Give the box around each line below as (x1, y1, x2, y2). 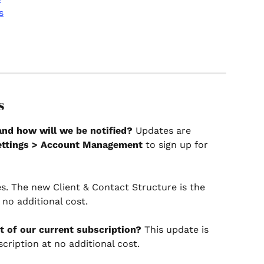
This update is (141, 223, 212, 235)
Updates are (133, 124, 194, 136)
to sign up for (143, 138, 211, 150)
